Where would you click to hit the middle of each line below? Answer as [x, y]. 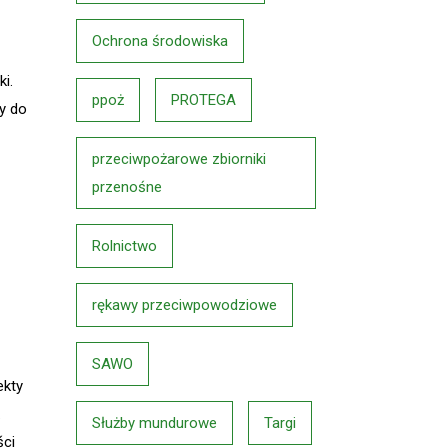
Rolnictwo [124, 246]
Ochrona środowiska [160, 41]
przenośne [127, 187]
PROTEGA [203, 100]
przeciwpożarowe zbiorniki [179, 159]
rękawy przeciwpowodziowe [184, 305]
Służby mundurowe [154, 423]
